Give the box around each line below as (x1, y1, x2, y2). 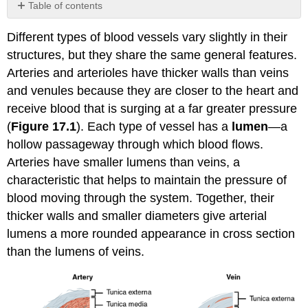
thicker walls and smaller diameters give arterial (7, 209, 267, 223)
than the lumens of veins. (7, 245, 145, 259)
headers (15, 23, 52, 35)
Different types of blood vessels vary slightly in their (7, 30, 288, 45)
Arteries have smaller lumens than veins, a (7, 155, 241, 170)
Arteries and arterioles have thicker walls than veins (7, 66, 289, 80)
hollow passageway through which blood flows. (7, 137, 264, 152)
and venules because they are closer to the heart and (7, 84, 299, 98)
